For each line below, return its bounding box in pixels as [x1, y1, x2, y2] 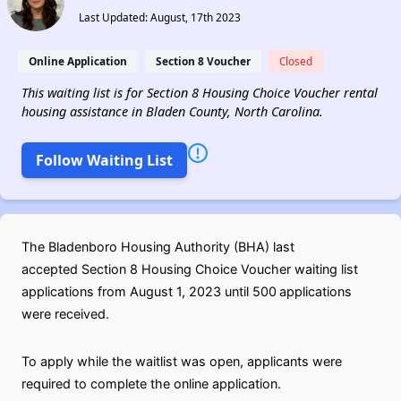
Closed [279, 54, 312, 68]
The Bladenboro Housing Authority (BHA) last [21, 239, 294, 254]
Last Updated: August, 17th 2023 [79, 10, 241, 24]
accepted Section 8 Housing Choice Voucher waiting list [21, 261, 358, 277]
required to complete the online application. [21, 376, 281, 391]
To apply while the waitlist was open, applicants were [21, 354, 342, 369]
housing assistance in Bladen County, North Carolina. [21, 103, 323, 120]
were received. [21, 306, 109, 321]
